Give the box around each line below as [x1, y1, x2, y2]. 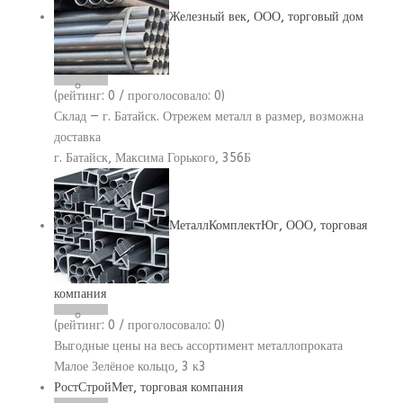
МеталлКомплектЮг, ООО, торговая [169, 217, 367, 233]
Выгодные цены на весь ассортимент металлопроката [54, 338, 343, 354]
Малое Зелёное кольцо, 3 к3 [54, 359, 206, 374]
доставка [54, 130, 101, 145]
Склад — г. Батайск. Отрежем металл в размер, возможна [54, 109, 363, 124]
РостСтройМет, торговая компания [54, 380, 243, 395]
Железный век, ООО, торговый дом [169, 8, 363, 24]
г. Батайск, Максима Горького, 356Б [54, 150, 251, 166]
